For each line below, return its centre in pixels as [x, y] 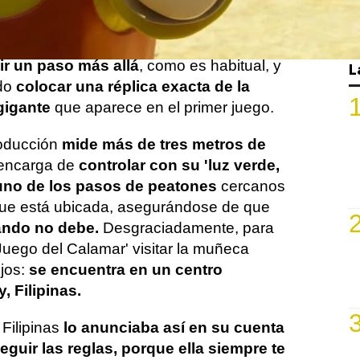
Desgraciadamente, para [186, 228]
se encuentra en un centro [126, 270]
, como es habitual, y [210, 65]
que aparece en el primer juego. [162, 107]
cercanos [251, 186]
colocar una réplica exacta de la [133, 86]
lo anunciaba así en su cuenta [172, 327]
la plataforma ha [224, 45]
